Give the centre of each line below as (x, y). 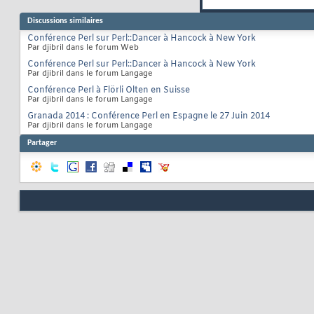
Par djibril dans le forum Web (83, 48)
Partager (42, 143)
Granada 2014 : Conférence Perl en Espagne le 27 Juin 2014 (149, 117)
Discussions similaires (65, 21)
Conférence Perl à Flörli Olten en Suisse (109, 91)
